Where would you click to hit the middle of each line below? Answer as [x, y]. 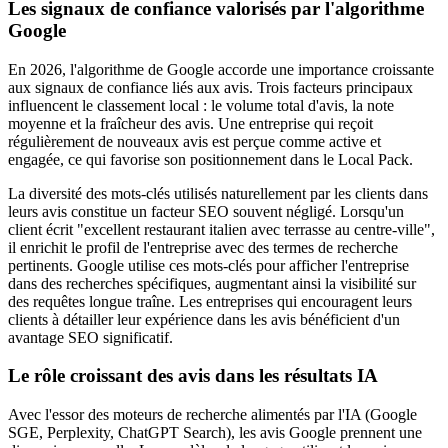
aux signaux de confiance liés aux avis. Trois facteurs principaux [210, 87]
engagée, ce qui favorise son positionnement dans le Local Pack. [210, 159]
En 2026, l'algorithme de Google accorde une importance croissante [221, 69]
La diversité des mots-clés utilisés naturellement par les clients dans [218, 193]
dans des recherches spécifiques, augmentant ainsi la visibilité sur [212, 283]
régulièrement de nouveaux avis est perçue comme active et [194, 141]
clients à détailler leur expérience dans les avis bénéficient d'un [204, 319]
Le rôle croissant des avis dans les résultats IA [193, 376]
